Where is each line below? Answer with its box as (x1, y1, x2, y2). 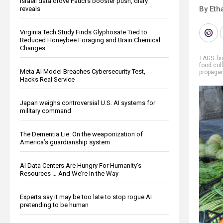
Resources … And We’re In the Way (20, 169, 118, 177)
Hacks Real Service (20, 75, 75, 83)
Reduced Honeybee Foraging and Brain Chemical (20, 36, 160, 44)
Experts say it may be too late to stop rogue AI (20, 193, 152, 201)
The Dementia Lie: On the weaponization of (20, 130, 143, 138)
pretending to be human (20, 201, 89, 209)
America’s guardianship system (20, 138, 110, 146)
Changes (20, 44, 45, 52)
